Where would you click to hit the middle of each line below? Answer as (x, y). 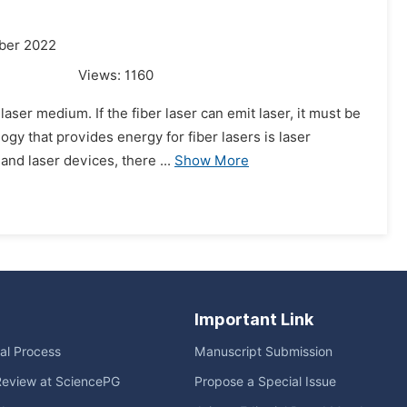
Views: (101, 75)
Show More (212, 161)
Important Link (254, 319)
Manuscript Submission (263, 352)
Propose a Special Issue (265, 382)
